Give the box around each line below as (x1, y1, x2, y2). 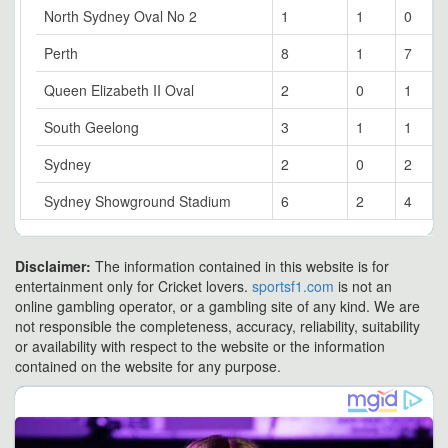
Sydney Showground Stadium (44, 191, 231, 211)
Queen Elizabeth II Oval (44, 80, 194, 100)
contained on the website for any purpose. (15, 356, 281, 376)
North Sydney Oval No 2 (44, 6, 197, 26)
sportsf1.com (252, 276, 334, 296)
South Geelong (44, 117, 139, 137)
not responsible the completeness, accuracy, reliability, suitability (15, 316, 420, 336)
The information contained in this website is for (95, 256, 389, 276)
